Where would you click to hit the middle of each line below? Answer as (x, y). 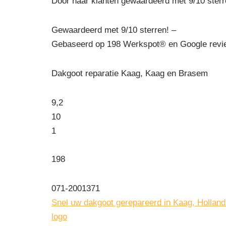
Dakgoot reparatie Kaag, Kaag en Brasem (130, 73)
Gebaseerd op (79, 44)
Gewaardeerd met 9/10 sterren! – (114, 30)
